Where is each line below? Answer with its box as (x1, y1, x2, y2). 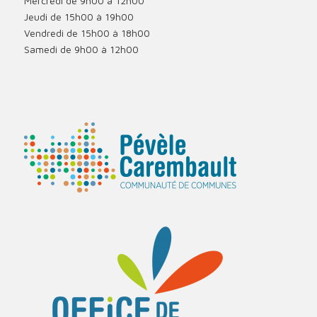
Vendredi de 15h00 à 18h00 (23, 26, 150, 39)
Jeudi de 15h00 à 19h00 (23, 10, 134, 23)
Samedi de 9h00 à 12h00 (23, 42, 139, 55)
